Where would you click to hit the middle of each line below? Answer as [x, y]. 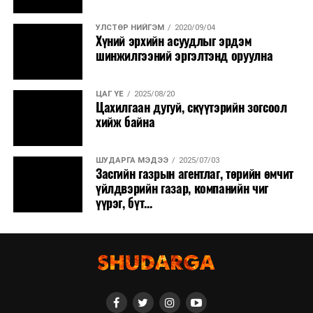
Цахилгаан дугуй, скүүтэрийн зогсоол [191, 107]
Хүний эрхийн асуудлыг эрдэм [173, 41]
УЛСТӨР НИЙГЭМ [130, 27]
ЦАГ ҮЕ [109, 94]
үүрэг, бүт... [124, 203]
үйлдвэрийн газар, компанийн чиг [182, 188]
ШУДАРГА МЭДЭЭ [132, 160]
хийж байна [125, 122]
